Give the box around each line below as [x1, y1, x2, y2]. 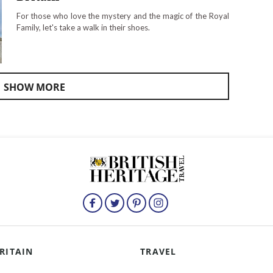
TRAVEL [140, 246, 177, 257]
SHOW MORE [3, 80, 65, 94]
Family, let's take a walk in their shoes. [16, 22, 150, 32]
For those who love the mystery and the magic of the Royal [16, 10, 229, 21]
